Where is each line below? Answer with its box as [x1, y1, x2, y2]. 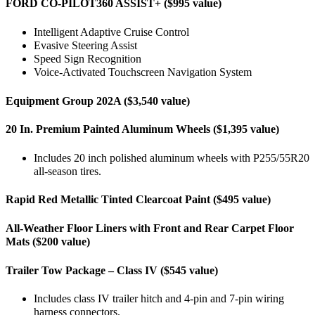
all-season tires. [34, 165, 101, 178]
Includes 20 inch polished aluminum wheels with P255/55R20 [34, 151, 309, 165]
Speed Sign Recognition [34, 52, 141, 65]
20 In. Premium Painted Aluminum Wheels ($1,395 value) [6, 123, 279, 136]
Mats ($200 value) [6, 236, 90, 249]
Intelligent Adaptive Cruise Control [34, 25, 189, 39]
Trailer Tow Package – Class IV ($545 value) [6, 264, 218, 277]
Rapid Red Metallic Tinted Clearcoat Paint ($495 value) [6, 193, 271, 207]
